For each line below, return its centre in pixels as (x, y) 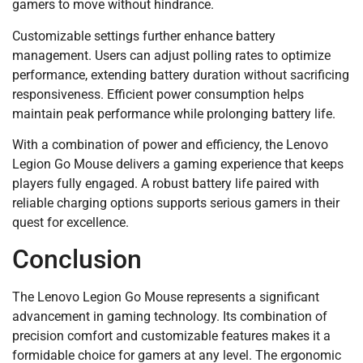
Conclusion (77, 260)
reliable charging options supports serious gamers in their (176, 203)
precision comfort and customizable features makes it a (171, 336)
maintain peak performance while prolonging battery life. (174, 113)
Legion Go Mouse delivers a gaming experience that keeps (178, 164)
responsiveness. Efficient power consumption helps (158, 94)
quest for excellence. (70, 223)
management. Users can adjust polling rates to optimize (171, 55)
